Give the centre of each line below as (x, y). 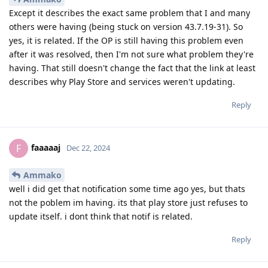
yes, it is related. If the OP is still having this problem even (126, 41)
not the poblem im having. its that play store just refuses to (128, 202)
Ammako (42, 175)
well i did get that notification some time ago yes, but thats (127, 188)
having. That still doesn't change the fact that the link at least (132, 68)
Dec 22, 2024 (88, 147)
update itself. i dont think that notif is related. (101, 216)
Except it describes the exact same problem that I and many (130, 13)
